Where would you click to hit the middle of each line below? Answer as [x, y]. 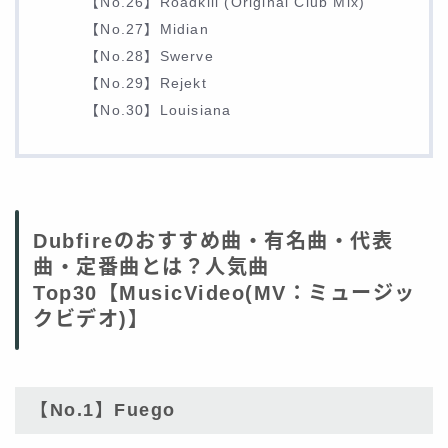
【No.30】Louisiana [158, 111]
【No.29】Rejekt [146, 84]
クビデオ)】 [91, 319]
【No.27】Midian [147, 30]
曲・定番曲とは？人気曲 [151, 267]
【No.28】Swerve [149, 57]
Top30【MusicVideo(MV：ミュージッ [224, 293]
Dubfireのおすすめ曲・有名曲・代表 [213, 241]
